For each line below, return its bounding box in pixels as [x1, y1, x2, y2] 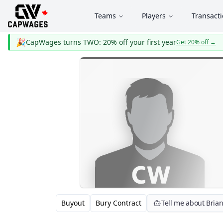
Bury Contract [96, 198, 141, 208]
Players [142, 11, 166, 20]
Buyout [61, 198, 85, 208]
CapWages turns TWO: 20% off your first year [26, 37, 176, 47]
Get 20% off [176, 38, 209, 46]
